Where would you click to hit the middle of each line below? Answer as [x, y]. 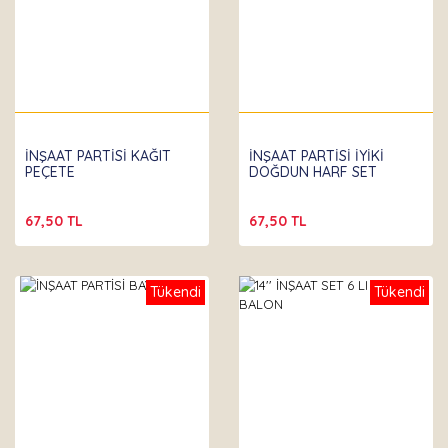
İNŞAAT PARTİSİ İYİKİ [316, 156]
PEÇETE [50, 172]
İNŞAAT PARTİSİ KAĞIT [98, 156]
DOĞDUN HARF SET [313, 172]
